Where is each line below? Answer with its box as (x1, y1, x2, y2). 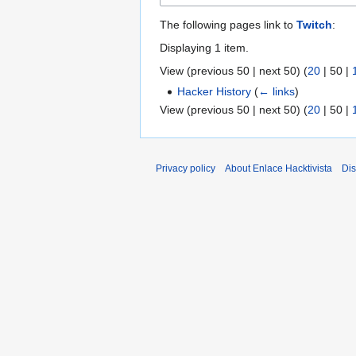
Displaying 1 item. (160, 41, 249, 54)
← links (258, 84, 296, 98)
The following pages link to (160, 17, 296, 31)
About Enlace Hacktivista (225, 163, 332, 175)
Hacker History (177, 84, 252, 98)
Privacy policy (156, 163, 215, 175)
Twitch (296, 17, 332, 31)
